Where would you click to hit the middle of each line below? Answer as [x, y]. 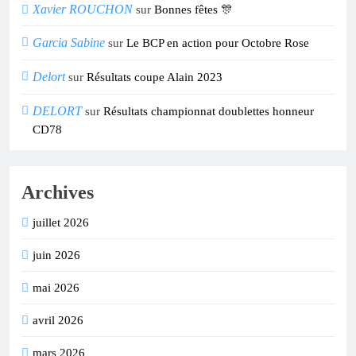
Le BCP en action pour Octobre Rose [218, 43]
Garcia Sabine [69, 43]
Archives [58, 193]
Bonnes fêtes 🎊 [193, 10]
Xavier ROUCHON [83, 10]
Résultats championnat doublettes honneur [209, 112]
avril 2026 [58, 321]
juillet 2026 [61, 223]
